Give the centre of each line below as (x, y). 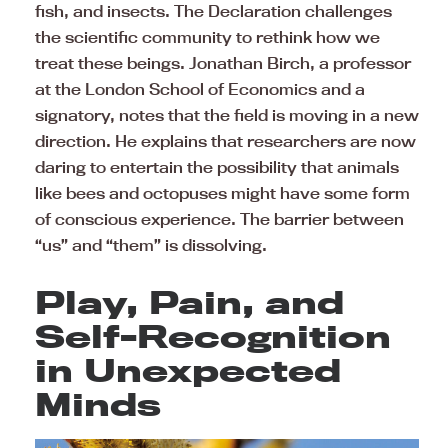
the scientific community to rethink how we (207, 37)
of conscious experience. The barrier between (219, 219)
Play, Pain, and (189, 302)
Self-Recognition (213, 336)
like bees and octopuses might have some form (222, 193)
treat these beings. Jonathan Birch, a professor (223, 63)
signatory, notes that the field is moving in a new (227, 115)
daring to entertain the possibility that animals (217, 167)
